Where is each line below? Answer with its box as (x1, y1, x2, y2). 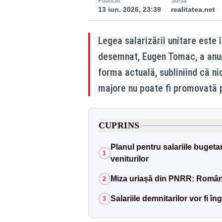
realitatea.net (170, 5, 215, 14)
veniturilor (110, 155, 149, 164)
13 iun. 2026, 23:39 (98, 5, 161, 14)
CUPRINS (98, 120, 140, 131)
